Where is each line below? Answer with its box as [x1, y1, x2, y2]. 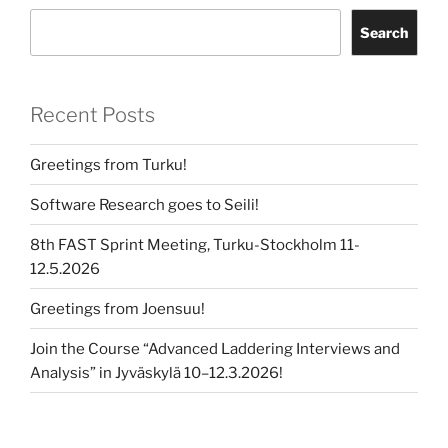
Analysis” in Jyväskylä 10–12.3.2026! [30, 363, 283, 382]
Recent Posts [30, 103, 155, 128]
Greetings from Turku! [30, 155, 187, 174]
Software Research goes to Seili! [30, 195, 259, 214]
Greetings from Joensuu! [30, 299, 205, 318]
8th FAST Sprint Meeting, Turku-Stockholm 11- [30, 235, 360, 254]
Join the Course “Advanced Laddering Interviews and [30, 339, 400, 358]
